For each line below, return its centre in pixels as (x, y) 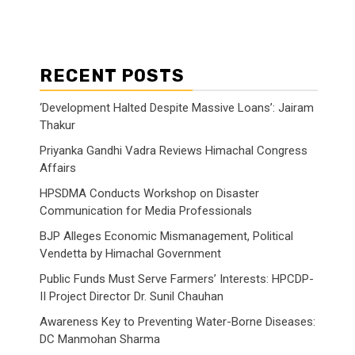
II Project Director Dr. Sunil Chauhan (132, 296)
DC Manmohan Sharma (100, 339)
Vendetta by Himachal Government (130, 254)
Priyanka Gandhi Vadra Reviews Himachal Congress (174, 151)
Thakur (57, 125)
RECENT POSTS (112, 76)
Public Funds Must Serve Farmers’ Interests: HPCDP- (177, 279)
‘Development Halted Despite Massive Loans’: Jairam (177, 108)
